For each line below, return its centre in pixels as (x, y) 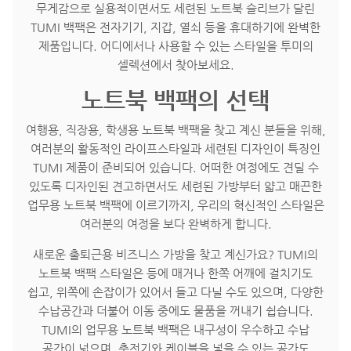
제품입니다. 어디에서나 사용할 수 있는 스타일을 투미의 (175, 46)
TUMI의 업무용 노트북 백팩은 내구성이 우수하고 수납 (175, 329)
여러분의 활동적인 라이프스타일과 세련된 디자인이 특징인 (175, 148)
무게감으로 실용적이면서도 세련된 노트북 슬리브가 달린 (175, 9)
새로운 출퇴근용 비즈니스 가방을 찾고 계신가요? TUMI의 (175, 254)
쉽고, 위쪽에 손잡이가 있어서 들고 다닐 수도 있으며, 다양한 (175, 291)
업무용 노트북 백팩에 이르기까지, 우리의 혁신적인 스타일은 (175, 204)
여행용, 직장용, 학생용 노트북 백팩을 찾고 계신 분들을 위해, (175, 129)
